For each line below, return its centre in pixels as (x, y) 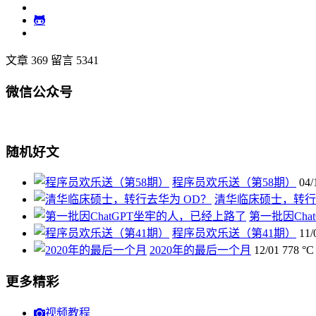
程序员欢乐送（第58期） (234, 183)
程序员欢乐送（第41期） (234, 233)
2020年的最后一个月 (200, 250)
